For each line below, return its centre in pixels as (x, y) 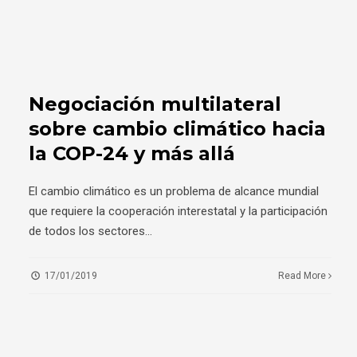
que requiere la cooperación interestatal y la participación (178, 211)
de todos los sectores (87, 231)
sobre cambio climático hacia (177, 128)
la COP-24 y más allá (132, 153)
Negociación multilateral (155, 104)
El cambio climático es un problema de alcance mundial (174, 191)
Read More (304, 275)
